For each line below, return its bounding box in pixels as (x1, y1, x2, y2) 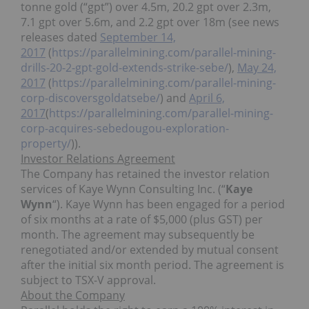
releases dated (21, 30, 100, 46)
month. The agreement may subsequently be (21, 227, 255, 243)
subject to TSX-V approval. (21, 272, 156, 288)
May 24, (237, 60, 277, 76)
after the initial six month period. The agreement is (21, 257, 284, 273)
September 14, (100, 30, 176, 46)
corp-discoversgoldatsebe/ (21, 90, 160, 106)
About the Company (21, 288, 125, 303)
